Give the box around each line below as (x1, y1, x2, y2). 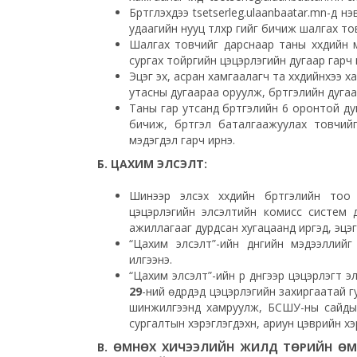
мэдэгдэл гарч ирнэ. (129, 131, 235, 147)
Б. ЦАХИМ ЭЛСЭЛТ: (97, 155, 207, 171)
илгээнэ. (129, 251, 172, 267)
